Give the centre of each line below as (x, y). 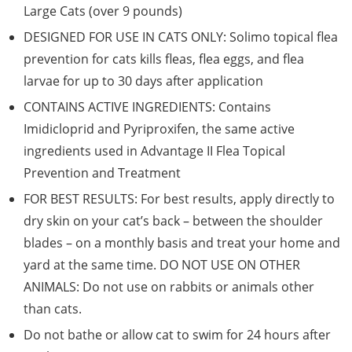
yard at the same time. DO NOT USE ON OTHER (162, 265)
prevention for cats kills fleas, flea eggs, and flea (164, 59)
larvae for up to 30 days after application (143, 81)
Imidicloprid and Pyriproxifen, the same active (159, 129)
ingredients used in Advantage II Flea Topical (154, 151)
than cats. (53, 309)
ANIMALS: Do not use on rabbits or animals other (169, 287)
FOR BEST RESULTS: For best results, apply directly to (179, 199)
